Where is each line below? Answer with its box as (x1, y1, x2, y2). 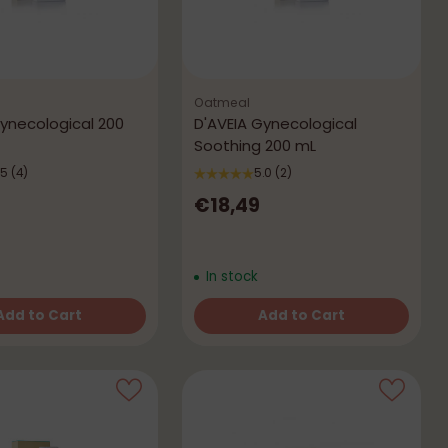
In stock (201, 267, 258, 286)
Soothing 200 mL (194, 135, 317, 157)
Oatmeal (194, 94, 251, 112)
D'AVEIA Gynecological (194, 113, 358, 135)
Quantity (193, 322, 259, 344)
